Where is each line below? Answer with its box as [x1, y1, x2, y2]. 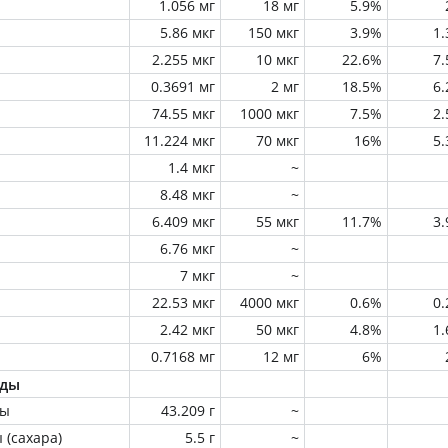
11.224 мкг [144, 131, 215, 150]
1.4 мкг [168, 158, 215, 177]
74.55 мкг [152, 104, 215, 123]
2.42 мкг [160, 320, 215, 339]
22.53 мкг [152, 293, 215, 312]
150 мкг [248, 23, 299, 42]
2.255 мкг [152, 50, 215, 69]
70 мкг [256, 131, 299, 150]
